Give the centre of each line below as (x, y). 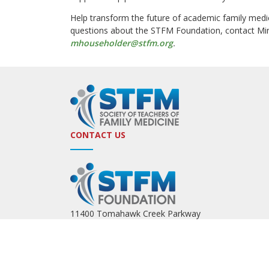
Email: (83, 255)
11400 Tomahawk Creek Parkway (135, 213)
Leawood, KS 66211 (109, 227)
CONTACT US (98, 134)
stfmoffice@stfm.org (140, 255)
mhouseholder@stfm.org (122, 43)
